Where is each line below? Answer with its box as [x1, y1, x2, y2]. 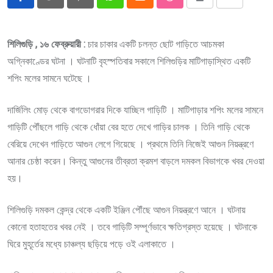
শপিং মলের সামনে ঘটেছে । [7, 73, 91, 84]
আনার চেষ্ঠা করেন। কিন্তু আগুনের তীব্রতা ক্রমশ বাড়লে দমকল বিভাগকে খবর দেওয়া [7, 155, 264, 167]
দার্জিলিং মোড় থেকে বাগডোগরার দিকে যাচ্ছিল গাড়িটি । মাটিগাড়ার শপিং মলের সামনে [7, 104, 263, 116]
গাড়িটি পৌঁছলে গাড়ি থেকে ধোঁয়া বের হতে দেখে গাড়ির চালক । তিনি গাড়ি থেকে [7, 121, 250, 133]
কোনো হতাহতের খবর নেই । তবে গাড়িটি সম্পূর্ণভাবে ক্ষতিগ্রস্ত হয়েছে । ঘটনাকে [7, 221, 257, 233]
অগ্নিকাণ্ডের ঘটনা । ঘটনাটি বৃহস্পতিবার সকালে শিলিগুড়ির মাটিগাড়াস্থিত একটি [7, 55, 250, 67]
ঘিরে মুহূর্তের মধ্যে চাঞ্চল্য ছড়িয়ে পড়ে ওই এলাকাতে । [7, 238, 175, 250]
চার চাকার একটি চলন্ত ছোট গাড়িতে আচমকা [88, 38, 224, 50]
